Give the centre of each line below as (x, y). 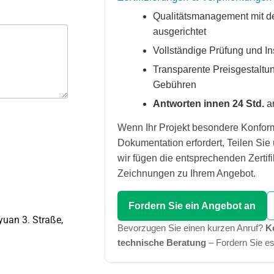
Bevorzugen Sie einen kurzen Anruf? (192, 228)
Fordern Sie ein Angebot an (192, 206)
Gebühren (175, 85)
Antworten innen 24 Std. (209, 104)
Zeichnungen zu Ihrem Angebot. (187, 173)
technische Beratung (162, 243)
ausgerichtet (180, 31)
